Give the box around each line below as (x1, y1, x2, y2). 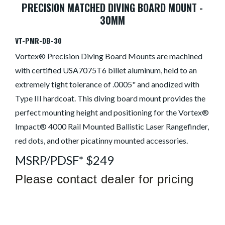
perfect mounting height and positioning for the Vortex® (15, 107, 209, 118)
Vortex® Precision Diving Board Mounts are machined (15, 51, 203, 61)
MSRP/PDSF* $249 (15, 153, 115, 168)
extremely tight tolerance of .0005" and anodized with (15, 79, 200, 89)
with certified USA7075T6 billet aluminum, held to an (15, 65, 197, 75)
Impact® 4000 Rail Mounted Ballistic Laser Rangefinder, (15, 122, 209, 132)
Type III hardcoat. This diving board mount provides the (15, 93, 206, 103)
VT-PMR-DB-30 (15, 35, 62, 46)
